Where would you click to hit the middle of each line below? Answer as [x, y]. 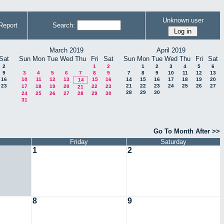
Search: [63, 25]
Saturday [173, 142]
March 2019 [66, 50]
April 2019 [171, 50]
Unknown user [183, 20]
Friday [79, 142]
